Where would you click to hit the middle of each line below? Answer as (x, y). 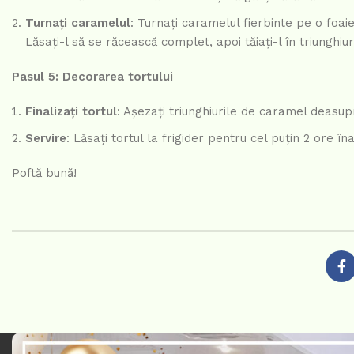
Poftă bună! (44, 173)
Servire (46, 139)
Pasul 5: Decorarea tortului (92, 77)
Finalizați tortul (71, 112)
